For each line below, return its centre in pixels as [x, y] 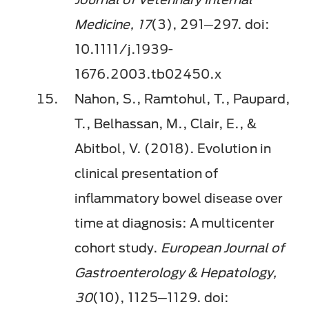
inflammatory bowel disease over [179, 198]
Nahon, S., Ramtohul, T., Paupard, [182, 99]
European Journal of [222, 248]
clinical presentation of [146, 173]
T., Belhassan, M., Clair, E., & [166, 124]
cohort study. [118, 248]
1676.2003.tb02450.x [149, 74]
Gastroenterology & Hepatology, [176, 273]
